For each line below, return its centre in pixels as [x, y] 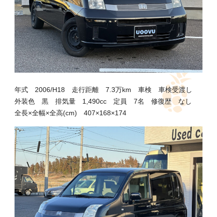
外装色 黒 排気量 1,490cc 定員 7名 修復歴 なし [103, 101]
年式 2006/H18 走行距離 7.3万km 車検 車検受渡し [103, 90]
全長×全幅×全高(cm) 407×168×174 [70, 113]
